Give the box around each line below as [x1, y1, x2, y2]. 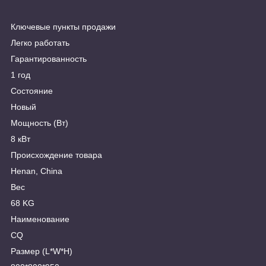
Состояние [11, 86, 53, 96]
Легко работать [11, 38, 69, 48]
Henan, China [11, 166, 62, 176]
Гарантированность [11, 54, 87, 64]
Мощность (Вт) [11, 118, 68, 128]
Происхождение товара [11, 150, 102, 160]
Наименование [11, 214, 69, 224]
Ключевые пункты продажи [11, 22, 116, 32]
